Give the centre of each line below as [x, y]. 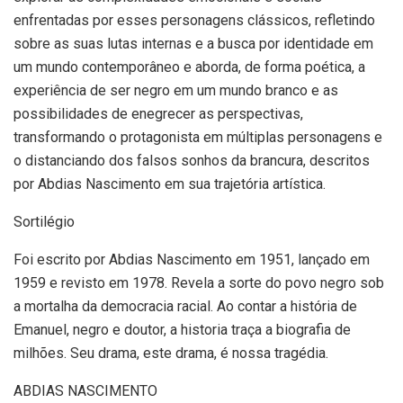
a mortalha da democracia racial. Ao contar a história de [185, 306]
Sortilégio [44, 221]
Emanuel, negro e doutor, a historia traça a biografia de [182, 329]
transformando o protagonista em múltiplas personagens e [198, 137]
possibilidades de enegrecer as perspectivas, [158, 113]
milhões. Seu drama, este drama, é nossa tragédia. [171, 353]
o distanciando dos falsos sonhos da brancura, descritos [192, 160]
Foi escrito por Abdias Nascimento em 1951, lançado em [192, 259]
